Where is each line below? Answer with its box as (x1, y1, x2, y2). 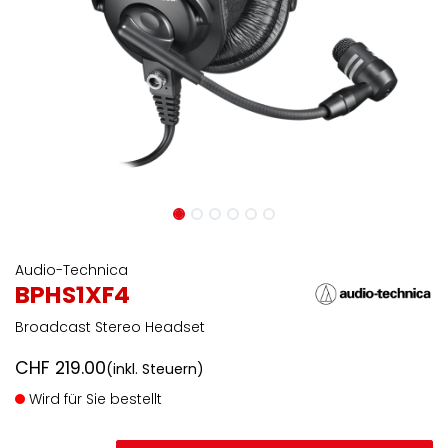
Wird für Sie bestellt (25, 389, 162, 409)
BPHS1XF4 (15, 278, 130, 311)
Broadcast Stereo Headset (15, 317, 205, 337)
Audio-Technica (15, 260, 128, 280)
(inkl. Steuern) (106, 359, 204, 379)
